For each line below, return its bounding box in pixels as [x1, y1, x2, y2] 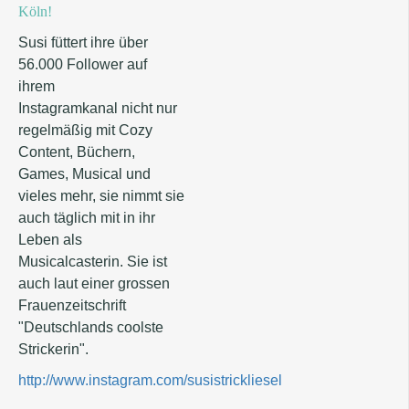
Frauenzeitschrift [18, 298, 126, 313]
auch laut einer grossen [18, 276, 170, 291]
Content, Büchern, [18, 144, 135, 160]
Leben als [18, 232, 82, 247]
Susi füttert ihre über [18, 35, 148, 50]
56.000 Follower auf [18, 57, 147, 72]
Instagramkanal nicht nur [18, 100, 177, 116]
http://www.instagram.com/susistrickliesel [18, 372, 282, 388]
